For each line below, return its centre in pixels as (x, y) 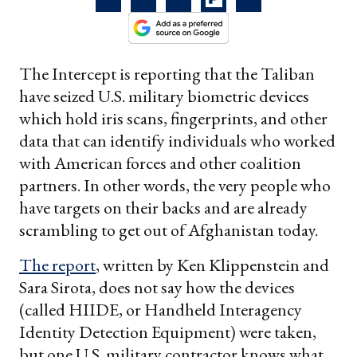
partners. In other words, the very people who (175, 185)
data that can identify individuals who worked (177, 140)
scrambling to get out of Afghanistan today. (170, 229)
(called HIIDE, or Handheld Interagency (161, 309)
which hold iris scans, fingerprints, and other (173, 118)
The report (57, 265)
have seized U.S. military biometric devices (164, 96)
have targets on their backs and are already (163, 207)
